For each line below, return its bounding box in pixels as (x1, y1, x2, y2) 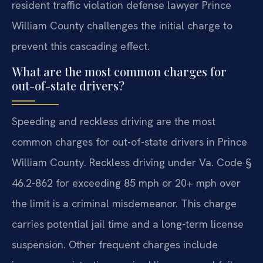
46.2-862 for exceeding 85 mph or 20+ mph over (12, 176, 241, 190)
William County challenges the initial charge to (12, 18, 232, 32)
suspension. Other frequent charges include (12, 238, 218, 252)
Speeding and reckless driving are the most (12, 114, 215, 129)
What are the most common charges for (12, 63, 227, 80)
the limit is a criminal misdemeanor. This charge (12, 197, 237, 211)
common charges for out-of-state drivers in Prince (12, 135, 247, 149)
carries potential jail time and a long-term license (12, 217, 244, 231)
